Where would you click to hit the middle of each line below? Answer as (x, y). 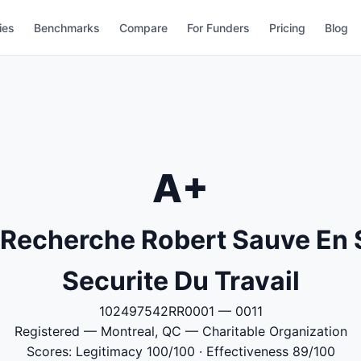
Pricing (288, 27)
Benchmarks (67, 27)
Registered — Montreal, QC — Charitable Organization (180, 331)
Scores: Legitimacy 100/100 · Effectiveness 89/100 (180, 351)
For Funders (219, 27)
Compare (144, 27)
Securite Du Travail (180, 281)
